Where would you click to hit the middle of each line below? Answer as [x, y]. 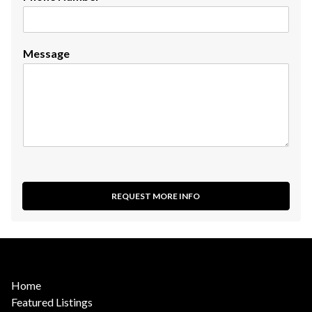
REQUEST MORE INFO [156, 196]
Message [46, 53]
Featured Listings [52, 302]
